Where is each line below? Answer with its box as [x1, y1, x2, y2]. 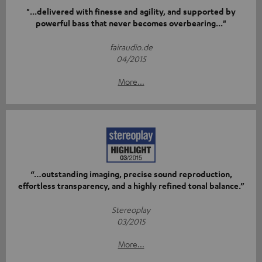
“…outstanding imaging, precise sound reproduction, [30, 168, 232, 180]
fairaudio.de [109, 42, 153, 53]
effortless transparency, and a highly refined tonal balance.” [18, 180, 244, 192]
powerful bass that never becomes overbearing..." [36, 18, 226, 29]
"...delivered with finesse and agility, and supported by [26, 6, 236, 18]
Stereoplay [112, 204, 150, 215]
